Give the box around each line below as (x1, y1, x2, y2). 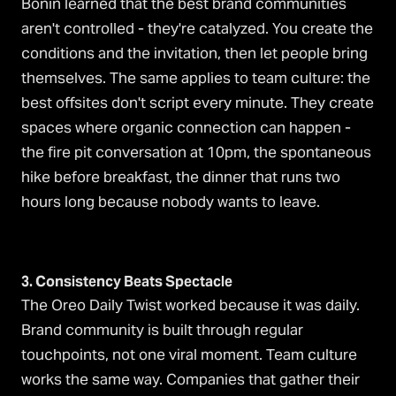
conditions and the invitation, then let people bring (21, 43, 368, 64)
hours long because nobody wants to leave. (21, 192, 320, 212)
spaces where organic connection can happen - (21, 118, 351, 138)
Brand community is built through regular (21, 320, 303, 340)
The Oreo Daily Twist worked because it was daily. (21, 295, 360, 316)
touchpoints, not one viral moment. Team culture (21, 345, 357, 365)
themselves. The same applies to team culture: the (21, 68, 370, 88)
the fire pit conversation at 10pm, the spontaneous (21, 142, 371, 163)
